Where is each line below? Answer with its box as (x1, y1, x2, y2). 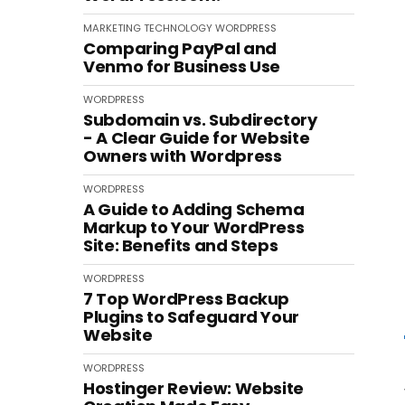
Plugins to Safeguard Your (83, 306, 299, 328)
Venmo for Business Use (83, 55, 281, 78)
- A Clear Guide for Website (83, 127, 310, 149)
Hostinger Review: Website (83, 377, 304, 400)
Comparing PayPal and (83, 37, 277, 60)
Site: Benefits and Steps (83, 234, 278, 257)
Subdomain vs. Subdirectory (83, 108, 317, 131)
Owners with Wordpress (83, 145, 282, 167)
